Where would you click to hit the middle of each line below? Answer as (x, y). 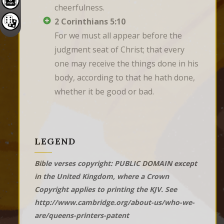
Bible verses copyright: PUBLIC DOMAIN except (116, 163)
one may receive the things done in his (126, 64)
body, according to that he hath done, (125, 78)
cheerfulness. (79, 8)
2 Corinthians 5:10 (90, 22)
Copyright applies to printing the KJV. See (106, 189)
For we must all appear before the (118, 36)
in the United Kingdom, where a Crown (102, 176)
